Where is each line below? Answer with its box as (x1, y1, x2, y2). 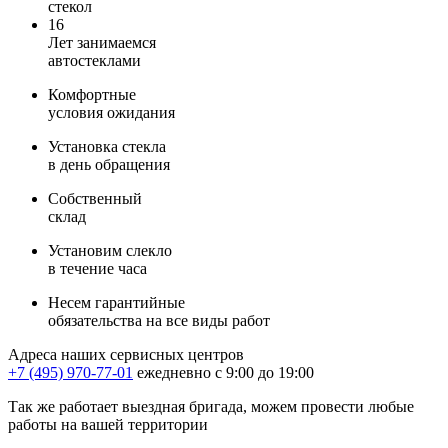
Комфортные (48, 85, 136, 103)
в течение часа (48, 259, 147, 277)
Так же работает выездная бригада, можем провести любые (8, 397, 414, 415)
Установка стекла (48, 137, 166, 155)
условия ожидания (48, 103, 175, 121)
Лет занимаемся (48, 33, 156, 51)
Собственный (48, 189, 142, 207)
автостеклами (48, 51, 141, 69)
